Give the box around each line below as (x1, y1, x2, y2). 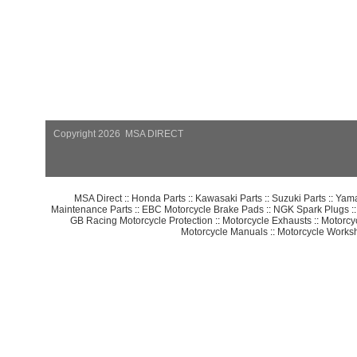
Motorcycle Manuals (181, 226, 269, 237)
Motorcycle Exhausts (222, 214, 312, 226)
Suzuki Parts (271, 192, 326, 203)
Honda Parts (131, 192, 186, 203)
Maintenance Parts (50, 203, 132, 214)
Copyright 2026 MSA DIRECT (53, 128, 184, 139)
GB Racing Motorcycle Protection (69, 214, 213, 226)
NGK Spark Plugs (273, 203, 349, 214)
